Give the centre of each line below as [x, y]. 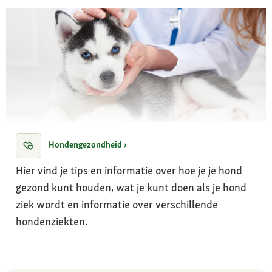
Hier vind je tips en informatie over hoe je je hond [129, 171]
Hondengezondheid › [88, 145]
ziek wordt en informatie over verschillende [117, 205]
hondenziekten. [52, 222]
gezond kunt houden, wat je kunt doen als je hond [131, 188]
